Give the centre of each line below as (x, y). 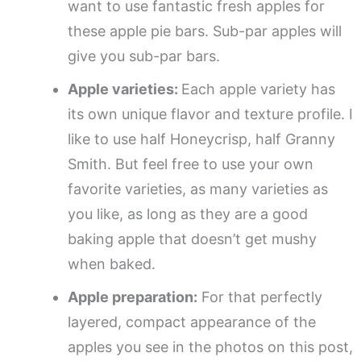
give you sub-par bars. (144, 56)
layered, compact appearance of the (192, 322)
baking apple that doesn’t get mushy (192, 239)
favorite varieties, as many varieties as (198, 189)
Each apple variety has (258, 89)
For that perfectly (260, 297)
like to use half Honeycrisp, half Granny (201, 139)
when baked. (114, 263)
